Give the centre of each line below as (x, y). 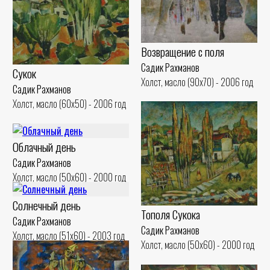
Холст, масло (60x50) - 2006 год (70, 104)
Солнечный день (47, 205)
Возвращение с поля (183, 51)
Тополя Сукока (171, 214)
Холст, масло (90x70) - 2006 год (197, 82)
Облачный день (44, 146)
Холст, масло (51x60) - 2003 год (69, 235)
